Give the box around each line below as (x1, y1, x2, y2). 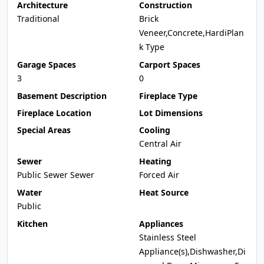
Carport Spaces (139, 59, 200, 70)
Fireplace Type (139, 90, 197, 101)
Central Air (139, 138, 181, 149)
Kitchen (17, 218, 48, 229)
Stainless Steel (139, 232, 196, 243)
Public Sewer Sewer (17, 169, 94, 180)
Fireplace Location (17, 107, 91, 118)
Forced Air (139, 169, 179, 180)
